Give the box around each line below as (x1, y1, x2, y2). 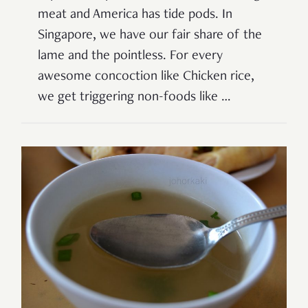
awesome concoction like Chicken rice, (38, 70, 254, 85)
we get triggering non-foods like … (38, 91, 230, 105)
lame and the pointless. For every (38, 49, 223, 64)
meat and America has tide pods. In (38, 8, 232, 23)
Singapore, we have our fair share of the (38, 29, 262, 43)
